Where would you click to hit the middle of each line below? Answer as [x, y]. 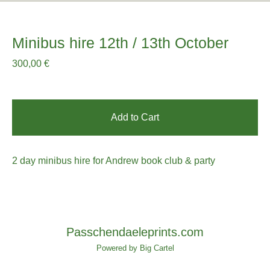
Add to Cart [135, 117]
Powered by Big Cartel [135, 248]
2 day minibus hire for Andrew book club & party [114, 161]
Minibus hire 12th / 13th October [120, 43]
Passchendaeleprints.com [135, 232]
